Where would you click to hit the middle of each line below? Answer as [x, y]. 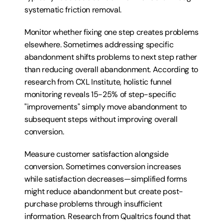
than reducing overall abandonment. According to [111, 69]
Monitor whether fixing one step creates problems [111, 32]
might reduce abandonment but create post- [104, 191]
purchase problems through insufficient [93, 204]
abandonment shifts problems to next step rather [111, 57]
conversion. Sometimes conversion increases [103, 167]
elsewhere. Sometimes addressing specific [99, 45]
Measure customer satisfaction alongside [97, 154]
